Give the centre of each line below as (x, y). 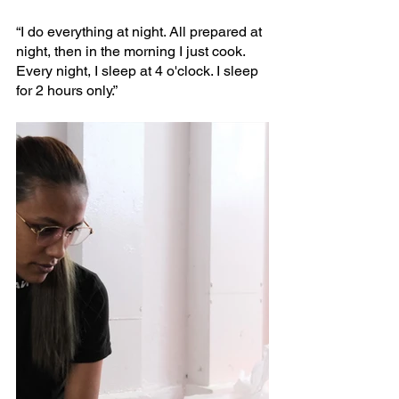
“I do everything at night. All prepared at (141, 31)
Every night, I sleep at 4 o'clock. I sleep (139, 70)
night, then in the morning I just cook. (132, 51)
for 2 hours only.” (67, 90)
